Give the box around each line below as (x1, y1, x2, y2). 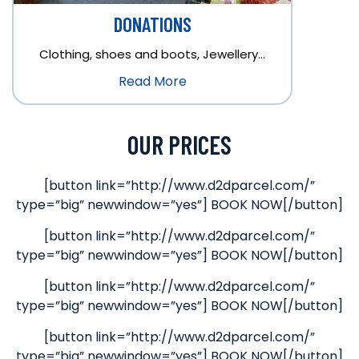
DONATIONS (113, 11, 192, 36)
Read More (118, 71, 187, 91)
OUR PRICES (127, 128, 232, 159)
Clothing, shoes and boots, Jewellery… (39, 45, 265, 63)
